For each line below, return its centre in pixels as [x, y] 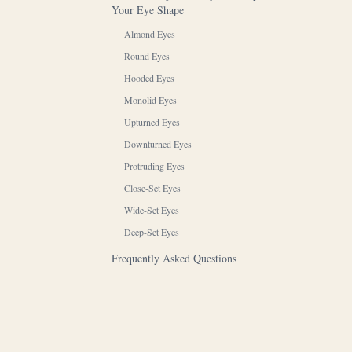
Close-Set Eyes [152, 187]
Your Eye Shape [148, 9]
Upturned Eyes [152, 121]
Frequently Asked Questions [174, 258]
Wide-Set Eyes [152, 209]
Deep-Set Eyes [152, 231]
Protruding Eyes [154, 165]
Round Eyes [147, 55]
